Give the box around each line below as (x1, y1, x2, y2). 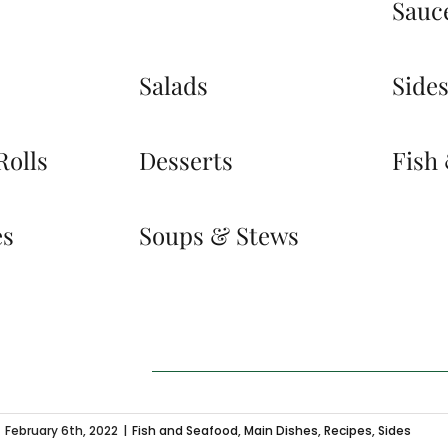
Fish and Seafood (132, 421, 238, 439)
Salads (139, 68, 209, 101)
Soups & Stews (139, 218, 300, 251)
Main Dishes (244, 421, 318, 439)
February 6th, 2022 (5, 421, 118, 439)
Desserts (139, 143, 234, 176)
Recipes (324, 421, 372, 439)
